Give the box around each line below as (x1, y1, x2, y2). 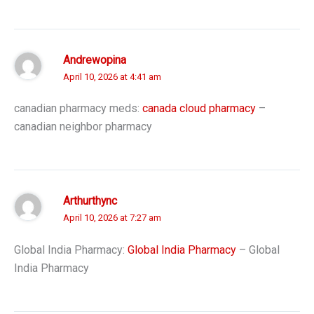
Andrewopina (63, 53, 126, 67)
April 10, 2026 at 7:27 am (63, 212, 161, 224)
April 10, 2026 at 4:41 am (63, 71, 161, 82)
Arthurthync (63, 195, 117, 208)
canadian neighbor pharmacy (14, 120, 152, 134)
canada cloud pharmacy (142, 102, 256, 116)
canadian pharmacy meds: (14, 102, 142, 116)
